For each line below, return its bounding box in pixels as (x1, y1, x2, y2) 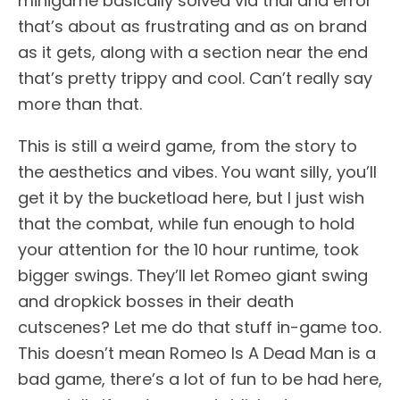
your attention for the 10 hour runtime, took (18, 237, 359, 261)
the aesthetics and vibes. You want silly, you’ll (18, 160, 377, 183)
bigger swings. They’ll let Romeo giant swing (18, 263, 368, 287)
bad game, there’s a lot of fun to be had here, (18, 367, 382, 390)
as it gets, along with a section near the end (18, 40, 368, 63)
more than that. (18, 92, 142, 115)
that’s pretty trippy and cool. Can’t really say (18, 66, 372, 89)
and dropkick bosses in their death (18, 289, 294, 312)
